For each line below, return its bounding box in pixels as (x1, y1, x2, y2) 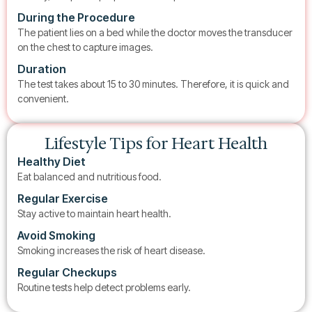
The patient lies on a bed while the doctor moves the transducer (17, 26, 292, 38)
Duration (17, 62, 66, 76)
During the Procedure (17, 10, 135, 24)
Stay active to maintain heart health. (17, 208, 171, 219)
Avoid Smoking (17, 228, 95, 242)
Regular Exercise (17, 192, 108, 205)
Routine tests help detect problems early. (17, 281, 191, 293)
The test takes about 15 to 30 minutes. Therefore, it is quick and (17, 78, 289, 90)
